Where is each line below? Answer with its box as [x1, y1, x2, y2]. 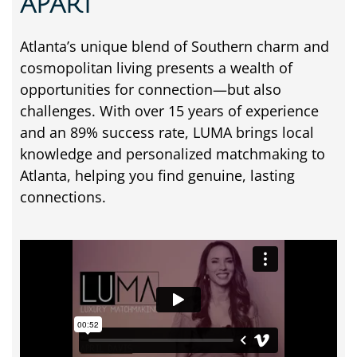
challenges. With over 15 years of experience [20, 100, 319, 120]
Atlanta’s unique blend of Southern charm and [20, 36, 329, 56]
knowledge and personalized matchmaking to [20, 143, 325, 163]
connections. [20, 186, 106, 206]
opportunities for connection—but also [20, 79, 281, 99]
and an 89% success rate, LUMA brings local [20, 122, 314, 142]
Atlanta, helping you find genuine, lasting [20, 165, 295, 185]
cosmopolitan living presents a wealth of [20, 57, 292, 77]
